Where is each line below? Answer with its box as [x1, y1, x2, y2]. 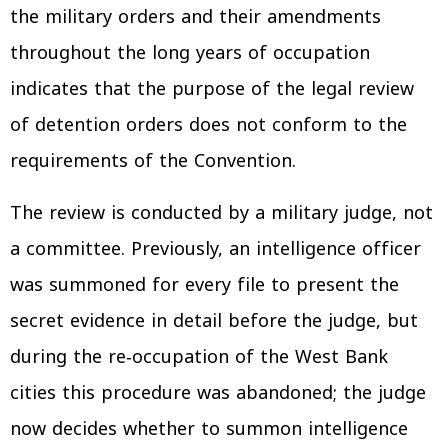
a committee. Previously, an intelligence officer [10, 231, 421, 266]
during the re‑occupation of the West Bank [10, 339, 388, 374]
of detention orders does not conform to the [10, 107, 407, 142]
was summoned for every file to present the [10, 267, 399, 302]
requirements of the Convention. [10, 143, 296, 178]
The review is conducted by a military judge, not [10, 195, 433, 230]
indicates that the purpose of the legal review [10, 71, 414, 106]
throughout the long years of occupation [10, 35, 370, 70]
